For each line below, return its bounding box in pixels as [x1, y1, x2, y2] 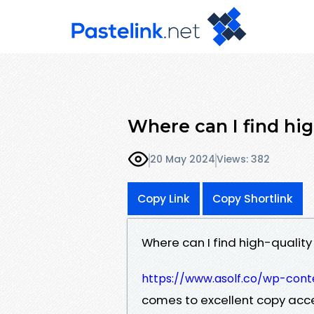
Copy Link [137, 191, 190, 206]
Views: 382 [217, 152, 270, 167]
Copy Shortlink [212, 191, 293, 206]
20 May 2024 [150, 152, 215, 167]
